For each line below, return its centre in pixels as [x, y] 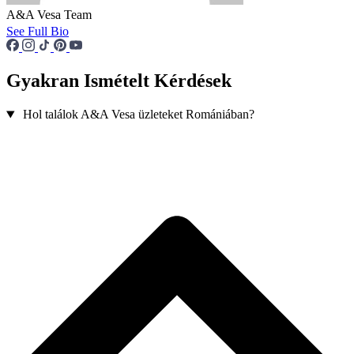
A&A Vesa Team [49, 15]
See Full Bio [38, 32]
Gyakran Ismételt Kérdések [119, 81]
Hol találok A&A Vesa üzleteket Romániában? [138, 115]
